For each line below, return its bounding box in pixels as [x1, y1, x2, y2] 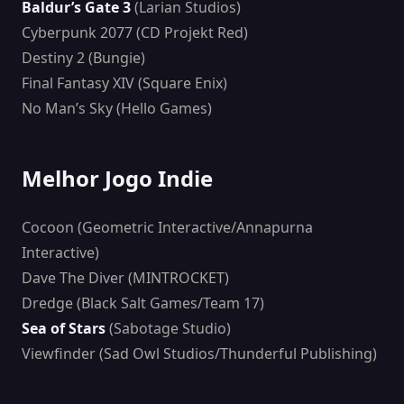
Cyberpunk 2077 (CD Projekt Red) [22, 23, 248, 43]
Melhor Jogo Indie [22, 163, 213, 194]
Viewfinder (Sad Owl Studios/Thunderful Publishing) [22, 344, 377, 364]
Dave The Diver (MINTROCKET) [22, 268, 229, 289]
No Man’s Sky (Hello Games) [22, 98, 212, 119]
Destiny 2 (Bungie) [22, 48, 145, 69]
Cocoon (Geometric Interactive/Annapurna [22, 217, 313, 238]
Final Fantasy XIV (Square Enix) [22, 73, 227, 94]
